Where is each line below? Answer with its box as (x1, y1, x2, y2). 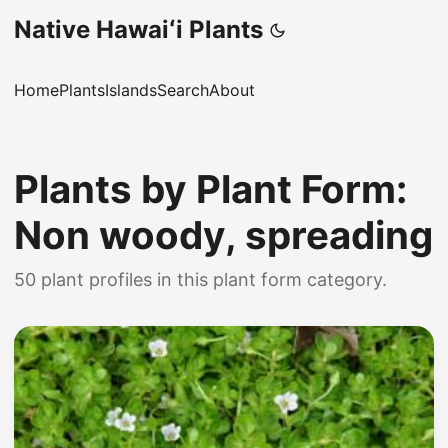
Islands (105, 80, 157, 100)
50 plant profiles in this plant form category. (14, 269, 387, 290)
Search (157, 80, 209, 100)
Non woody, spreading (14, 212, 433, 258)
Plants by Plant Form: (14, 166, 407, 212)
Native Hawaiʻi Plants (14, 15, 263, 44)
